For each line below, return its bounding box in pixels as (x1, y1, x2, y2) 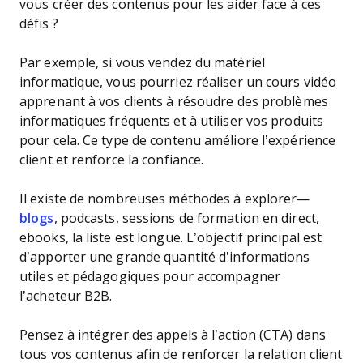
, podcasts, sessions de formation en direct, (53, 211, 319, 225)
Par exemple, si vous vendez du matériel (19, 56, 265, 70)
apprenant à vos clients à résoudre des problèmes (19, 95, 328, 109)
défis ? (19, 17, 58, 31)
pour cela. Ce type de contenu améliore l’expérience (19, 134, 336, 147)
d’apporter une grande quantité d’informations (19, 250, 310, 264)
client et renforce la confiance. (19, 153, 207, 167)
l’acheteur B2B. (19, 289, 119, 303)
